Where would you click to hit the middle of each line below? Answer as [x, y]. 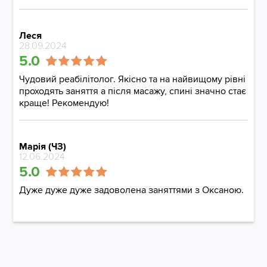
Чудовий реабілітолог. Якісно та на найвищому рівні [133, 79]
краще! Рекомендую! [64, 103]
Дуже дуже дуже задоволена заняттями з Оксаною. [132, 190]
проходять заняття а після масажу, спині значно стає [133, 91]
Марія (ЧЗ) [43, 147]
